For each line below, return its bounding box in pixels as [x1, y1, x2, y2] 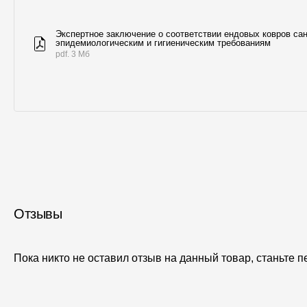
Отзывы [14, 206, 62, 221]
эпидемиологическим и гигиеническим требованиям [56, 38, 271, 48]
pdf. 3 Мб [56, 49, 90, 59]
